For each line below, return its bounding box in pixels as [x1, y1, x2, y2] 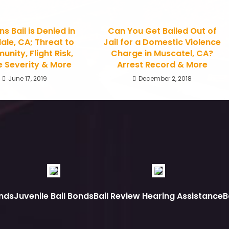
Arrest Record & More [117, 59, 208, 71]
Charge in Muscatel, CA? [111, 48, 214, 59]
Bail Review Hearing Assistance [94, 190, 223, 202]
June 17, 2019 [8, 74, 47, 83]
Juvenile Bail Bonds [14, 190, 94, 202]
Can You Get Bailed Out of [107, 25, 217, 37]
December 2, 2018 [139, 74, 192, 83]
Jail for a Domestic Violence [103, 36, 221, 48]
